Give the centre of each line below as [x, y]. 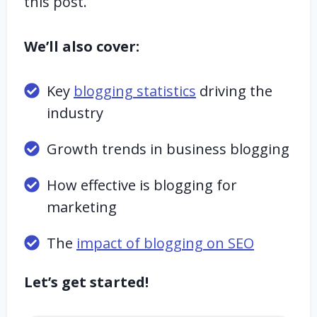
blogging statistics [135, 91]
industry [75, 113]
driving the [234, 91]
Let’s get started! [86, 282]
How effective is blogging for [142, 185]
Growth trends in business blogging [170, 149]
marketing [82, 207]
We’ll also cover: [83, 46]
